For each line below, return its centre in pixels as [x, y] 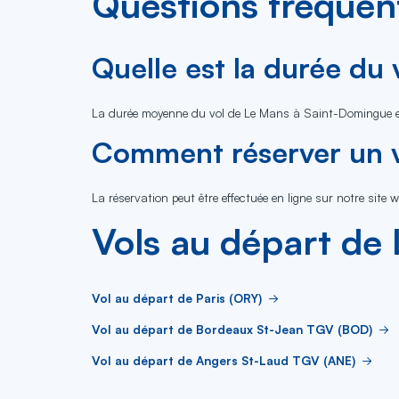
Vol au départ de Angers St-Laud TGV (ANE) [224, 360]
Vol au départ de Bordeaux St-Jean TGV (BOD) [232, 329]
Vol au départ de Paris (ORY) [177, 297]
